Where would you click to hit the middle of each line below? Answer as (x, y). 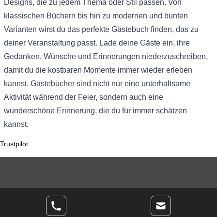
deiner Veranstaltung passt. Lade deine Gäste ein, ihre (97, 43)
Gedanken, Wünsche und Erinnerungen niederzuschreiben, (106, 56)
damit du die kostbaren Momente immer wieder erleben (98, 70)
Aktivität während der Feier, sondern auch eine (84, 97)
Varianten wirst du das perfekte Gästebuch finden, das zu (101, 29)
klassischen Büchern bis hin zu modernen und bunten (96, 15)
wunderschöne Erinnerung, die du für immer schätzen (95, 110)
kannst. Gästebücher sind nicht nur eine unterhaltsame (97, 83)
